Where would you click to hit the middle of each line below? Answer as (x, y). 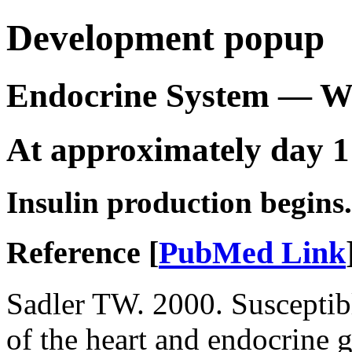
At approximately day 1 (178, 149)
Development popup (165, 38)
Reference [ (82, 253)
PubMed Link (252, 253)
